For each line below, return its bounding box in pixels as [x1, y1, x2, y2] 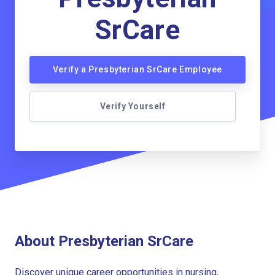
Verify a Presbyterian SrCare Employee [52, 64, 223, 74]
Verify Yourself [99, 101, 166, 111]
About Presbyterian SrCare [15, 232, 193, 250]
